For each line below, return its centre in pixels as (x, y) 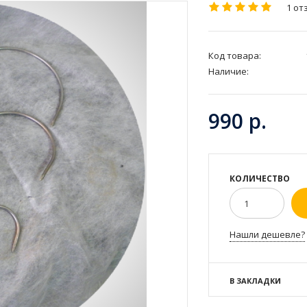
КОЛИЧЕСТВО (260, 178)
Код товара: (235, 55)
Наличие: (229, 71)
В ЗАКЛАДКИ (255, 280)
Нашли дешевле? (267, 234)
